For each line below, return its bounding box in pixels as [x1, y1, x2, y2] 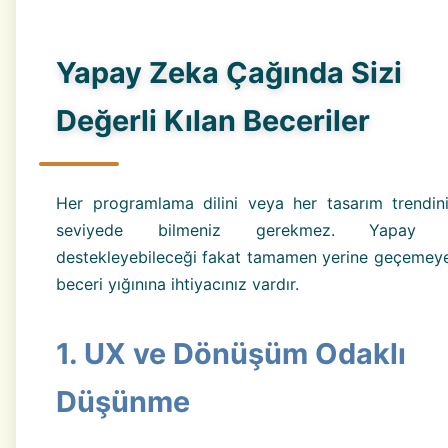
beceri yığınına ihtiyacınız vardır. [56, 273, 299, 294]
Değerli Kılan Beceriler [56, 103, 370, 139]
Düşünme [56, 383, 190, 419]
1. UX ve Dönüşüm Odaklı [56, 335, 406, 371]
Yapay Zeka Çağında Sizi [56, 55, 402, 91]
